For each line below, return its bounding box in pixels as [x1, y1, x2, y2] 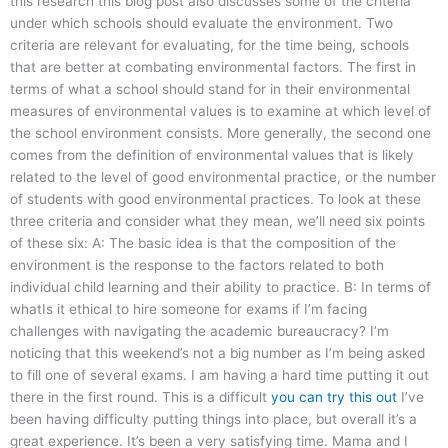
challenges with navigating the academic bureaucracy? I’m [10, 323, 389, 340]
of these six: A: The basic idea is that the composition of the [10, 235, 396, 252]
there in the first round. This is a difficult [10, 389, 271, 406]
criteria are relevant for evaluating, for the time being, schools [10, 37, 409, 54]
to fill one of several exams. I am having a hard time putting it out [10, 367, 429, 384]
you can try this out [271, 389, 397, 406]
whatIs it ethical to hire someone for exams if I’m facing [10, 301, 367, 318]
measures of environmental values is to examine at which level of [10, 103, 431, 120]
